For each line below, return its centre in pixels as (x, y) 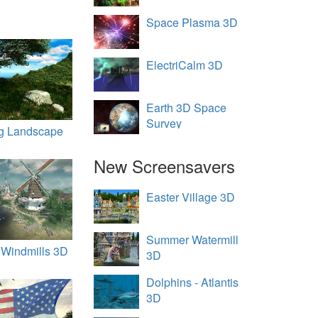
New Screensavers (165, 166)
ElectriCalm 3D (185, 65)
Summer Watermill (193, 240)
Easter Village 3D (191, 197)
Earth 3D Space (187, 108)
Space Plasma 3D (192, 22)
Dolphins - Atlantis (193, 282)
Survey (164, 123)
